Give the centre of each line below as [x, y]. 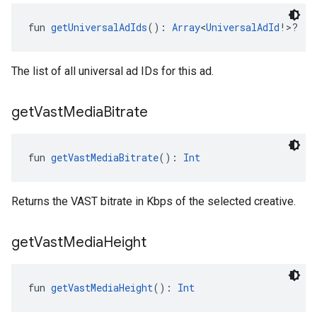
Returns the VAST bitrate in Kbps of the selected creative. [154, 201]
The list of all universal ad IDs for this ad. [113, 71]
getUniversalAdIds [99, 27]
